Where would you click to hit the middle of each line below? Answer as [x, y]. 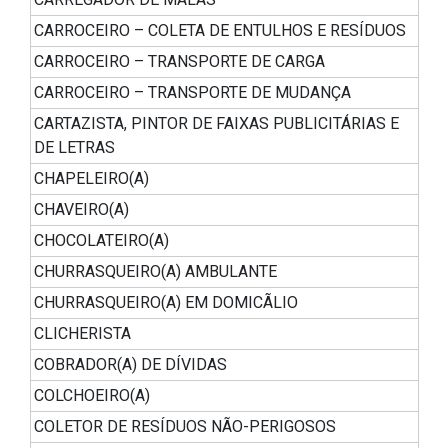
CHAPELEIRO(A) [91, 179]
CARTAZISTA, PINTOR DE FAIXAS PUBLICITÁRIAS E [216, 124]
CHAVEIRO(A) [81, 210]
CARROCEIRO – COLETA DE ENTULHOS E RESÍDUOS [220, 31]
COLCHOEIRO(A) [92, 396]
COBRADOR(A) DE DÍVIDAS [130, 365]
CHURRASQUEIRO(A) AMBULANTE [155, 272]
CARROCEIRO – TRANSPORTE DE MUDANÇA [192, 93]
